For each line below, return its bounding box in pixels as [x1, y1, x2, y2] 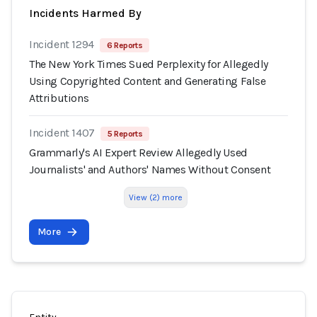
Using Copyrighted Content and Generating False [29, 74, 266, 88]
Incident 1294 [29, 38, 94, 51]
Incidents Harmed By [29, 6, 142, 20]
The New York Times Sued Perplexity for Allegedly [29, 57, 268, 71]
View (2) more [129, 192, 183, 202]
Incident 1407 [29, 126, 95, 139]
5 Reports [107, 129, 143, 139]
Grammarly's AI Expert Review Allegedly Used [29, 146, 248, 159]
